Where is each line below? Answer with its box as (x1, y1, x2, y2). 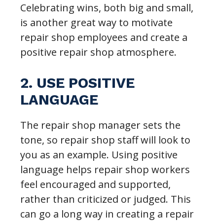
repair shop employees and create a (20, 30, 188, 44)
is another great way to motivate (20, 15, 173, 29)
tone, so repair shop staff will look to (20, 133, 191, 147)
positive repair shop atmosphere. (20, 45, 177, 59)
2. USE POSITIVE (20, 74, 135, 91)
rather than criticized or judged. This (20, 192, 191, 206)
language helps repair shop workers (20, 162, 190, 176)
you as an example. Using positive (20, 147, 178, 161)
